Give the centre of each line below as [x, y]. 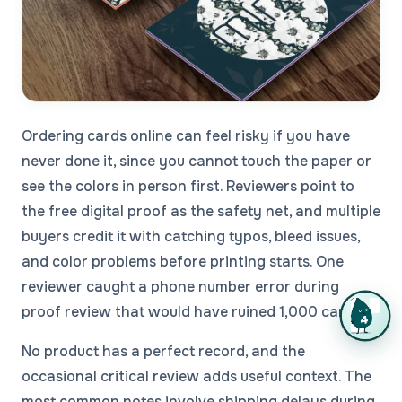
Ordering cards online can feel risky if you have [186, 136]
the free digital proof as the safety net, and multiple [201, 212]
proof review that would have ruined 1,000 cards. [193, 312]
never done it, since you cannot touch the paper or [197, 162]
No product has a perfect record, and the [163, 352]
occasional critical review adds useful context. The [197, 377]
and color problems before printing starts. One [183, 262]
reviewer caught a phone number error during [180, 287]
